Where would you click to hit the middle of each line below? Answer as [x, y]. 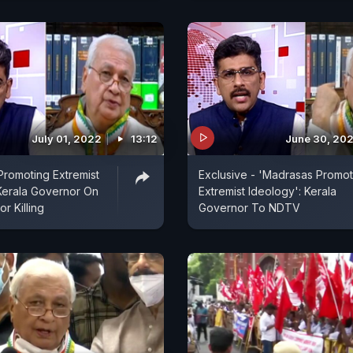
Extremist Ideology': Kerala [268, 191]
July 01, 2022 [67, 138]
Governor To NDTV [249, 207]
